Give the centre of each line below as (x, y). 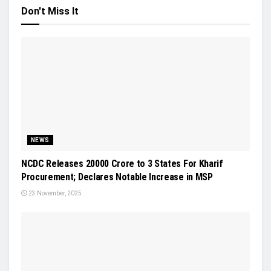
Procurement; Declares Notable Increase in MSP (117, 177)
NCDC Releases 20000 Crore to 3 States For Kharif (122, 163)
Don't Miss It (50, 11)
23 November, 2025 (54, 193)
